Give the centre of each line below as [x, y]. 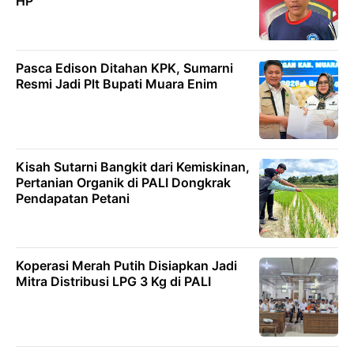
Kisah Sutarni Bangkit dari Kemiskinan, [133, 167]
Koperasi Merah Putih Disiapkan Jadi [126, 265]
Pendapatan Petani [73, 198]
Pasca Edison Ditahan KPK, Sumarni [124, 68]
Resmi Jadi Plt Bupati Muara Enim [117, 84]
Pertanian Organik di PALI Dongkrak [123, 183]
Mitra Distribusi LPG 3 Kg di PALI [113, 281]
